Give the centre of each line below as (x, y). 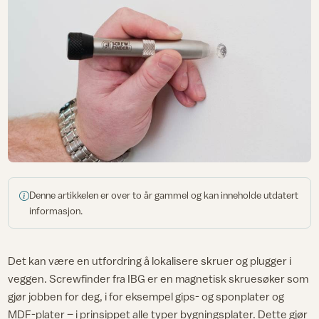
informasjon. (56, 210)
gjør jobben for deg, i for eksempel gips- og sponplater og (146, 297)
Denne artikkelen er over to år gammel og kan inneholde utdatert (164, 195)
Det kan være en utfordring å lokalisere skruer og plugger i (150, 261)
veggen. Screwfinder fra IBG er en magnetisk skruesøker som (158, 279)
